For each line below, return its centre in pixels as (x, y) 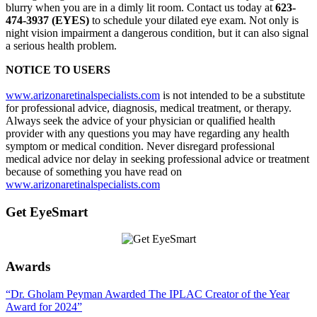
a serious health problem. (61, 45)
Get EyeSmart (47, 212)
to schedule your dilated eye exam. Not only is (194, 20)
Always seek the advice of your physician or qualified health (140, 120)
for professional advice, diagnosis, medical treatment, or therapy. (149, 108)
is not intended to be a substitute (232, 95)
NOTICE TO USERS (58, 69)
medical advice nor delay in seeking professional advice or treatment (157, 158)
